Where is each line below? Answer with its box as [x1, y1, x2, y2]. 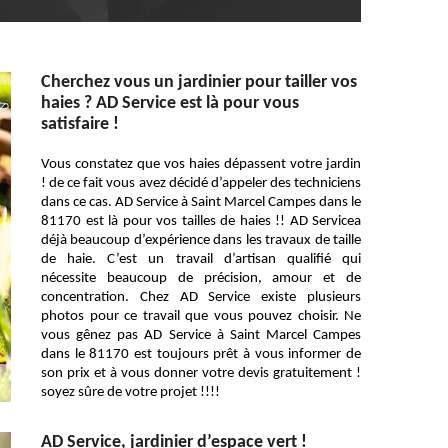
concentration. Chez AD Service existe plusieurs [41, 290, 361, 305]
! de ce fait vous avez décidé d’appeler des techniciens [41, 176, 361, 191]
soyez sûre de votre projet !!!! [41, 385, 220, 400]
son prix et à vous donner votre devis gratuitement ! [41, 366, 361, 381]
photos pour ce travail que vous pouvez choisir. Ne [41, 309, 361, 324]
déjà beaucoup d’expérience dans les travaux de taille [41, 233, 361, 248]
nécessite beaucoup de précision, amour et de [41, 271, 361, 286]
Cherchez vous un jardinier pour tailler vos [41, 73, 357, 92]
